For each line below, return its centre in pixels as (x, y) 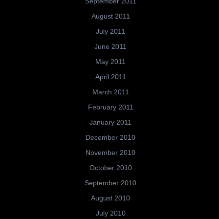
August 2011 (110, 16)
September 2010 (110, 183)
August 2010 (110, 198)
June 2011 (110, 47)
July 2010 (110, 213)
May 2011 (110, 62)
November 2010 (110, 153)
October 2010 (110, 168)
